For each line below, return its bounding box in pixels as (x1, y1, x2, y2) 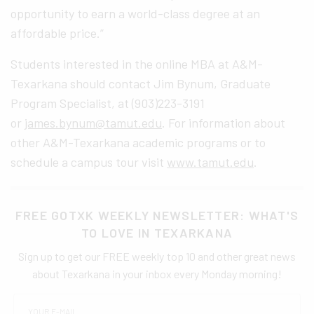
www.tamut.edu (167, 153, 254, 170)
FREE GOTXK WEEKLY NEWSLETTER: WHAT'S (15, 207, 299, 223)
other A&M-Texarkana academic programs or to (11, 134, 266, 150)
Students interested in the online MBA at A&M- (11, 55, 264, 71)
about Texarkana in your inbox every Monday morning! (32, 266, 282, 280)
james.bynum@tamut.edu (25, 114, 163, 130)
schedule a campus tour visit (11, 153, 168, 170)
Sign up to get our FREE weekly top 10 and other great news (18, 249, 296, 263)
